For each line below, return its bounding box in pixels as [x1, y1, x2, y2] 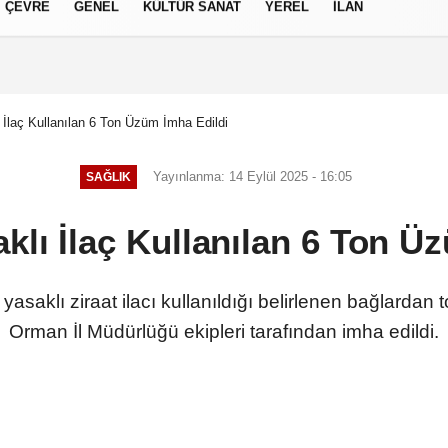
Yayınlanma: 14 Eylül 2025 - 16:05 [152, 169, 352, 185]
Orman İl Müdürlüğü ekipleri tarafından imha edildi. [9, 321, 439, 342]
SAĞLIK [86, 170, 131, 184]
